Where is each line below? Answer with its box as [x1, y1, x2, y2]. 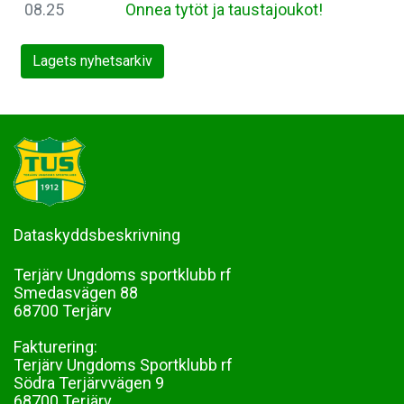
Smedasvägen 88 [14, 282, 178, 302]
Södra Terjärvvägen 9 [14, 372, 164, 392]
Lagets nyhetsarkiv [32, 51, 152, 69]
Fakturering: [14, 336, 97, 356]
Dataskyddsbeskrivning [14, 225, 180, 244]
